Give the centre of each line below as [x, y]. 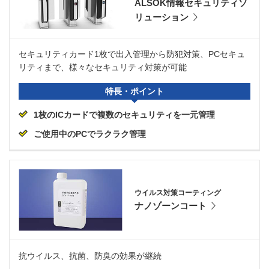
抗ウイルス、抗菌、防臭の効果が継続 [90, 255]
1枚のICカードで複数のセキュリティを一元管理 [124, 115]
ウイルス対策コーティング [178, 192]
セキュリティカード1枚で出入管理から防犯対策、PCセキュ [132, 54]
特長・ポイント [134, 92]
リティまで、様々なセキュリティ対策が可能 [103, 68]
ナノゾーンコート [171, 205]
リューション [162, 17]
